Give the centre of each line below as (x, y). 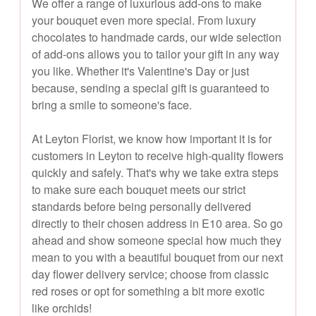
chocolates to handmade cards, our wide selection (157, 37)
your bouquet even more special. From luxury (144, 20)
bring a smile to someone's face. (112, 104)
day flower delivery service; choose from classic (150, 274)
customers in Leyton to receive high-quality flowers (158, 155)
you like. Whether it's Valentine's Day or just (140, 71)
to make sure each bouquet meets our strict (139, 189)
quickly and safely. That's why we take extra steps (155, 172)
